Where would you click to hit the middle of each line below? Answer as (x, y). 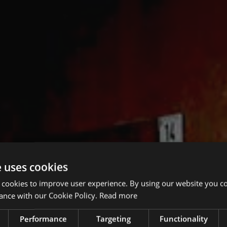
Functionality (183, 219)
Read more (118, 195)
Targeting (113, 219)
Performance (44, 219)
